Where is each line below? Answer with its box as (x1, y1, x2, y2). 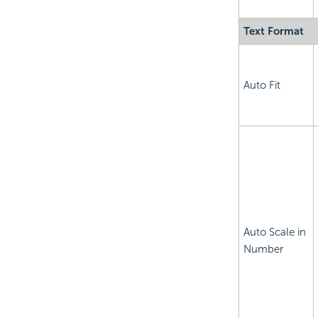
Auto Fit (243, 79, 280, 92)
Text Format (243, 25, 304, 38)
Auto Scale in (243, 226, 306, 239)
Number (243, 243, 283, 256)
